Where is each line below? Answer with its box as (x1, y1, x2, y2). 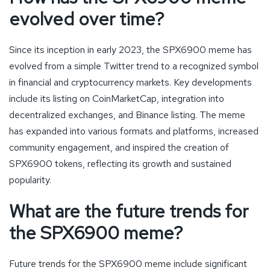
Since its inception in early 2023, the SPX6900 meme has (9, 43, 252, 56)
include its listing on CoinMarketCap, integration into (9, 92, 224, 105)
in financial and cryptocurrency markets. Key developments (9, 75, 252, 89)
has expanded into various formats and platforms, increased (9, 124, 259, 137)
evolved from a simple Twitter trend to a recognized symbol (9, 59, 259, 72)
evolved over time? (9, 6, 165, 31)
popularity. (9, 173, 51, 186)
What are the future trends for (9, 198, 248, 223)
